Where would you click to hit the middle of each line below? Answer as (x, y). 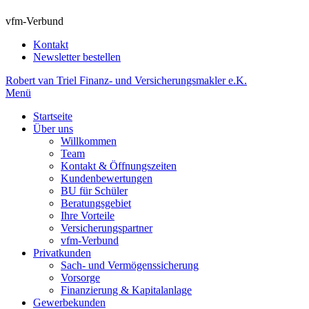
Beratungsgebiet (96, 203)
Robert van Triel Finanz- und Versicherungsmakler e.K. (126, 80)
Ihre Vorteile (88, 216)
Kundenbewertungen (107, 178)
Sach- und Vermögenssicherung (130, 265)
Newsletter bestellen (77, 57)
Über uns (53, 129)
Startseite (53, 116)
